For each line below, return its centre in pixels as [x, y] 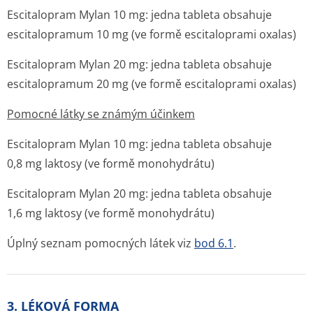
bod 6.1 [214, 243]
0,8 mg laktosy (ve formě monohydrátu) [111, 163]
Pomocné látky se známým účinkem [101, 114]
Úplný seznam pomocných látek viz [101, 243]
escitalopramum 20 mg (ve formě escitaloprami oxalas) [152, 84]
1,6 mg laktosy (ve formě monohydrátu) [111, 213]
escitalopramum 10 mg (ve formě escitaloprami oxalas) [152, 34]
